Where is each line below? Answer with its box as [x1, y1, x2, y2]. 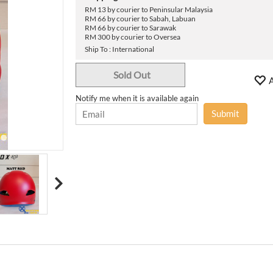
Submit [211, 107, 239, 119]
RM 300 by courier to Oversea [85, 32, 180, 41]
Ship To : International [85, 44, 154, 54]
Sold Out [113, 69, 151, 81]
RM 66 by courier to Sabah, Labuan [85, 13, 196, 23]
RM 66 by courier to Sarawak [85, 23, 176, 32]
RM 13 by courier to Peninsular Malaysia [85, 4, 213, 14]
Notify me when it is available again [76, 93, 199, 103]
